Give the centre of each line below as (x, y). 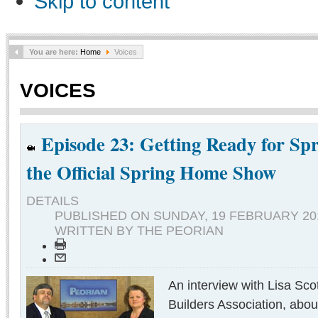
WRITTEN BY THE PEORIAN (139, 231)
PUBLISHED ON (104, 216)
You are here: (55, 52)
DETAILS (53, 201)
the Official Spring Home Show (151, 172)
